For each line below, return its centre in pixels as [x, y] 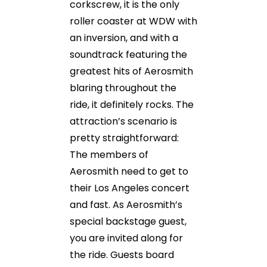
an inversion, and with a [124, 38]
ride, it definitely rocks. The [132, 105]
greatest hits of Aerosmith [131, 71]
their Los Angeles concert [130, 188]
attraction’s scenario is [123, 121]
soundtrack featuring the [128, 55]
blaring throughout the [123, 88]
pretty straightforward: [124, 138]
